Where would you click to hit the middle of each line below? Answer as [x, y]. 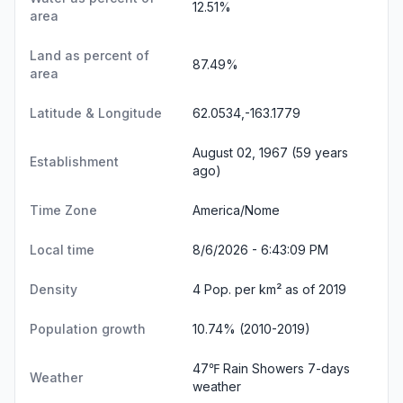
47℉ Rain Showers [250, 368]
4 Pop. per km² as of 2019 [269, 289]
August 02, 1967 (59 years [270, 152]
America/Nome [236, 210]
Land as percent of [90, 55]
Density [54, 289]
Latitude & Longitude [96, 113]
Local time [62, 250]
